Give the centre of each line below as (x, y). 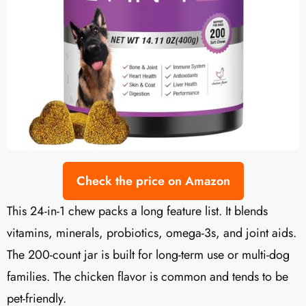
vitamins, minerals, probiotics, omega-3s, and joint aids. (152, 233)
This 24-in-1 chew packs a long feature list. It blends (137, 211)
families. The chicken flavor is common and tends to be (148, 277)
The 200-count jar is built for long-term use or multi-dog (148, 255)
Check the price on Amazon (153, 181)
